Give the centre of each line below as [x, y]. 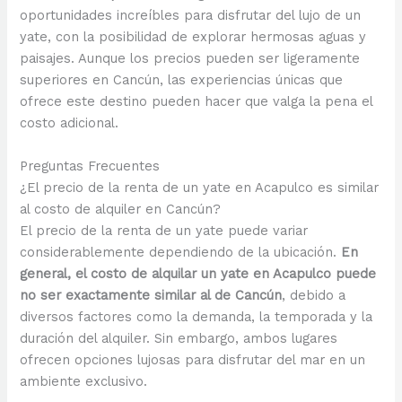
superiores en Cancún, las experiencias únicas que [182, 80]
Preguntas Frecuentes [90, 166]
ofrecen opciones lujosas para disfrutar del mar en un [193, 359]
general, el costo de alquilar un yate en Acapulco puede [198, 273]
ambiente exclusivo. [84, 381]
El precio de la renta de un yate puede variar [164, 230]
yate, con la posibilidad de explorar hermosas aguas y [193, 37]
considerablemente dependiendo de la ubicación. [181, 252]
